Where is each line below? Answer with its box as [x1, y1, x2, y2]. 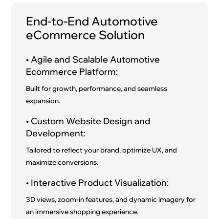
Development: [26, 128, 86, 139]
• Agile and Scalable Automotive [26, 54, 160, 66]
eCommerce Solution [26, 27, 145, 43]
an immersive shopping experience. [26, 207, 139, 217]
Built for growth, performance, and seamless [26, 84, 168, 93]
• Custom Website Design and [26, 115, 151, 127]
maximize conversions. [26, 158, 99, 167]
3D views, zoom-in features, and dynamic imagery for [26, 195, 196, 204]
